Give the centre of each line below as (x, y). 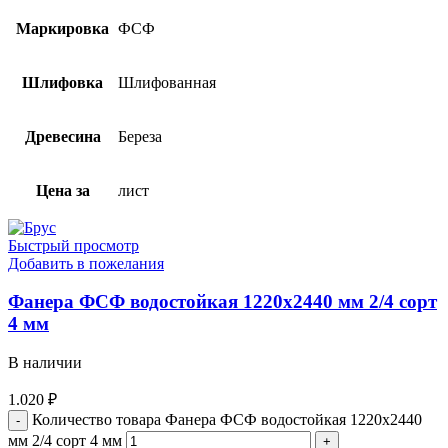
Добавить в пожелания (86, 263)
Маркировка (62, 28)
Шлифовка (62, 82)
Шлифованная (167, 82)
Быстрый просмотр (73, 245)
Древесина (62, 136)
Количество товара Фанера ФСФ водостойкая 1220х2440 (227, 420)
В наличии (45, 363)
